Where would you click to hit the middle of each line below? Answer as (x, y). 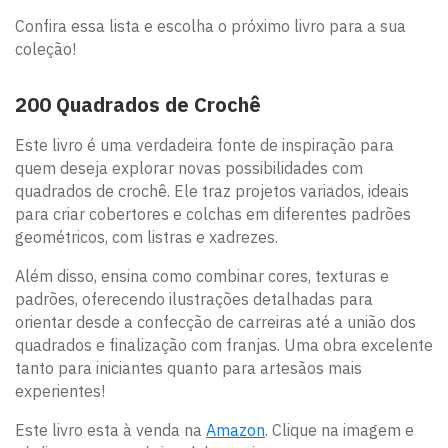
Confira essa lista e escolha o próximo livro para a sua (210, 26)
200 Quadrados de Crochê (138, 105)
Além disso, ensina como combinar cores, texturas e (202, 276)
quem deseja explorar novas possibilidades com (189, 168)
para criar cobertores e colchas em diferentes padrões (213, 214)
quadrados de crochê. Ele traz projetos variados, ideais (212, 191)
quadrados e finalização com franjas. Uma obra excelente (224, 345)
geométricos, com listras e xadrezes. (146, 237)
